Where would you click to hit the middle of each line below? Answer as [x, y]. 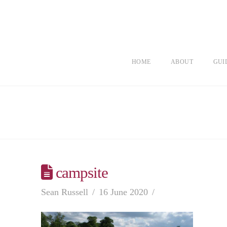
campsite [80, 173]
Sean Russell [64, 192]
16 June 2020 [123, 192]
